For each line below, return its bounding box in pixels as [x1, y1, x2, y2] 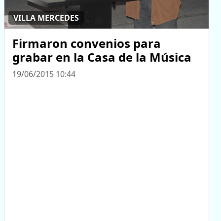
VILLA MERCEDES [13, 12, 79, 24]
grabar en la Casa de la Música [12, 48, 191, 65]
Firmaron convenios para [12, 35, 161, 51]
